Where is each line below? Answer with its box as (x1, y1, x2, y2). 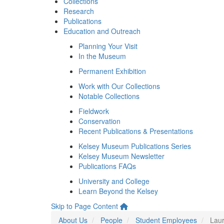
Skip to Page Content (51, 201, 118, 211)
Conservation (78, 116, 120, 126)
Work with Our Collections (78, 81, 160, 91)
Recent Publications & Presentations (78, 126, 193, 136)
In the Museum (78, 51, 126, 61)
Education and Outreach (63, 26, 140, 36)
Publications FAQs (78, 161, 136, 171)
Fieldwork (78, 106, 109, 116)
